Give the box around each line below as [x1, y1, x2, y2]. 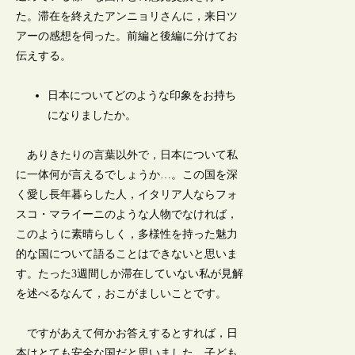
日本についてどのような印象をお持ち [48, 90, 237, 102]
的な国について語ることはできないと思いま [16, 248, 239, 261]
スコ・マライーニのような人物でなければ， [16, 208, 239, 221]
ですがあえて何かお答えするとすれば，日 [16, 327, 239, 340]
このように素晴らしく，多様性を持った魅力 [16, 228, 239, 241]
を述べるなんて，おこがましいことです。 [16, 288, 227, 300]
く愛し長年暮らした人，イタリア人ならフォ [16, 189, 239, 201]
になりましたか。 [48, 109, 137, 122]
